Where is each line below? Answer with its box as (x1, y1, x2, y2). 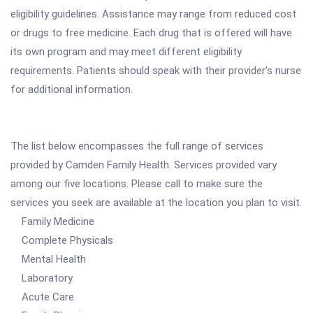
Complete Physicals (10, 234, 113, 247)
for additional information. (10, 83, 133, 96)
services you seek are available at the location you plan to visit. (10, 196, 302, 209)
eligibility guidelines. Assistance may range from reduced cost (10, 8, 296, 20)
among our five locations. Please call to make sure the (10, 177, 263, 190)
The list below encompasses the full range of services (10, 140, 263, 152)
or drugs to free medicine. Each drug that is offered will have (10, 27, 292, 39)
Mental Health (10, 253, 86, 265)
